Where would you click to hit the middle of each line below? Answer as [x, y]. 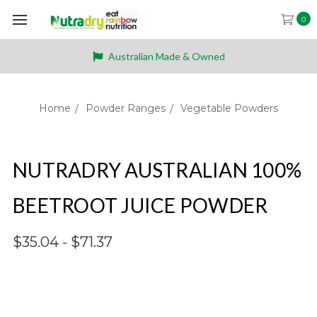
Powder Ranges [126, 108]
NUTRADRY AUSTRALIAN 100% [157, 170]
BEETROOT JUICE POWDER [140, 205]
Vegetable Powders [229, 108]
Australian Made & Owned [165, 56]
